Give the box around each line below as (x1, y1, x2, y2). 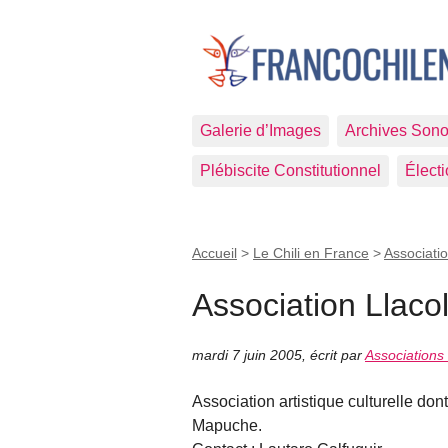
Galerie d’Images (200, 122, 321, 139)
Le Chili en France (253, 245, 369, 261)
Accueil (192, 245, 237, 261)
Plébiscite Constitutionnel (200, 162, 381, 179)
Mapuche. (192, 417, 262, 435)
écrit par (310, 347, 365, 364)
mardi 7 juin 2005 (192, 347, 302, 364)
